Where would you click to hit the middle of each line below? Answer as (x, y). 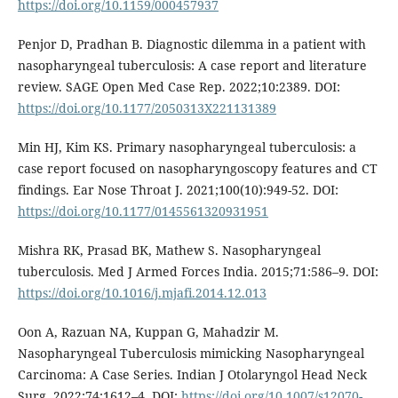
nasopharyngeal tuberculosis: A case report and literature (192, 66)
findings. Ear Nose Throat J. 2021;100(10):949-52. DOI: (178, 190)
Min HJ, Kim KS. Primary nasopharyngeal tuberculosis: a (187, 147)
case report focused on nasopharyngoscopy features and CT (197, 169)
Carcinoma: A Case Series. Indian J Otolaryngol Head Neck (192, 375)
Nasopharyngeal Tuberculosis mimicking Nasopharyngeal (191, 354)
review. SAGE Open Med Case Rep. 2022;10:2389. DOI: (179, 87)
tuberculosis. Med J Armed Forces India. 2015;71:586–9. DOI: (198, 272)
